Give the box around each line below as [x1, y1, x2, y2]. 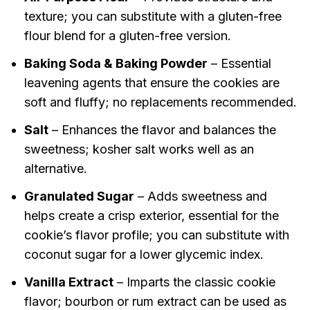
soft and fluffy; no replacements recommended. [24, 95, 297, 110]
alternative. [24, 161, 87, 176]
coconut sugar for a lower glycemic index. [24, 247, 264, 262]
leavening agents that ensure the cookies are [24, 75, 280, 91]
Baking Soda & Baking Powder [24, 56, 208, 71]
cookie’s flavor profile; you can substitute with [24, 228, 289, 243]
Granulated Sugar [24, 189, 134, 204]
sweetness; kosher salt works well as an [24, 142, 254, 157]
